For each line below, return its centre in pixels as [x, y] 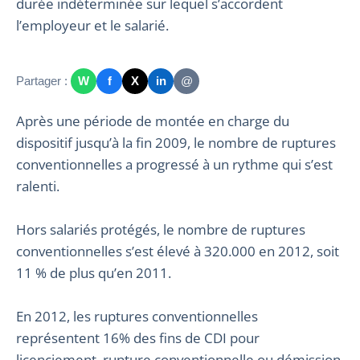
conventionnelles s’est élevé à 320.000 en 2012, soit [178, 251]
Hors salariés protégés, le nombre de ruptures [161, 229]
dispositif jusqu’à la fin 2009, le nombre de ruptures [176, 142]
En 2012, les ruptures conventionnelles [137, 316]
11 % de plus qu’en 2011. [94, 272]
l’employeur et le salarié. [92, 25]
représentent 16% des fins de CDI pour [138, 337]
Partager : [42, 81]
